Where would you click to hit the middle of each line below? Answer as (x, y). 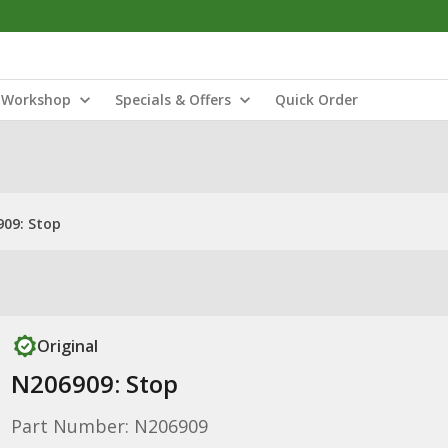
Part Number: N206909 (109, 426)
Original (67, 346)
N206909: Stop (94, 383)
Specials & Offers (173, 99)
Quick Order (316, 99)
